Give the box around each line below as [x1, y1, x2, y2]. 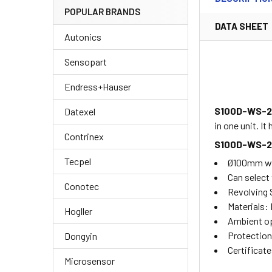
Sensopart [64, 56, 107, 68]
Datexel [64, 106, 95, 118]
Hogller [64, 205, 92, 217]
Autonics [64, 31, 101, 43]
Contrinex [64, 131, 104, 143]
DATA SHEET [215, 21, 269, 32]
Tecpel [64, 155, 91, 168]
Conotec [64, 180, 99, 192]
